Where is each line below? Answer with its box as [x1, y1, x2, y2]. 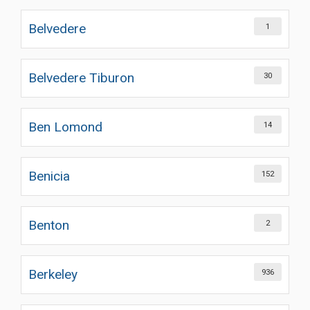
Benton [28, 217, 69, 233]
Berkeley [28, 266, 77, 282]
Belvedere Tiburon [28, 70, 134, 86]
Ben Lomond [28, 119, 102, 135]
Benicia [28, 168, 70, 184]
